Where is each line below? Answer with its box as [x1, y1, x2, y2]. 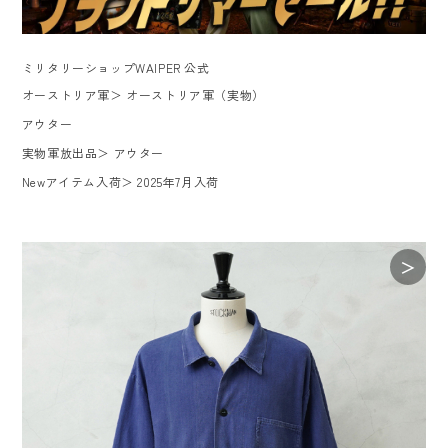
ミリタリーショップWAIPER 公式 [21, 59, 210, 77]
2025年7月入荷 [137, 173, 219, 191]
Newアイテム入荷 [21, 173, 122, 191]
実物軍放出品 [21, 144, 98, 162]
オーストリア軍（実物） [126, 86, 265, 104]
